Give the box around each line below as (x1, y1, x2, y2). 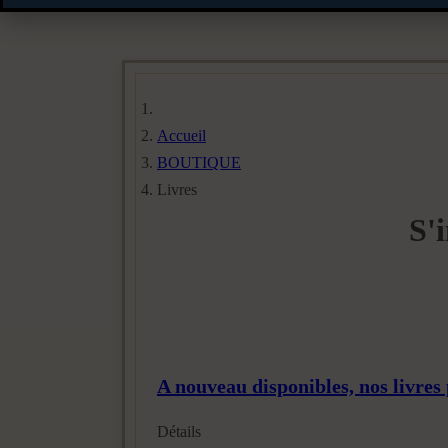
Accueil (157, 126, 206, 144)
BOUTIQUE (157, 153, 241, 171)
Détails (157, 422, 201, 440)
